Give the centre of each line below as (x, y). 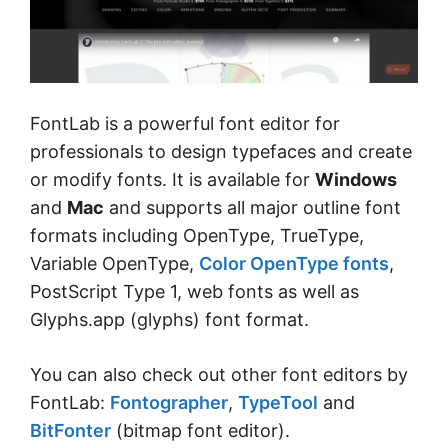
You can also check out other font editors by (219, 374)
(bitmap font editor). (200, 430)
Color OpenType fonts (294, 263)
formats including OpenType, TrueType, (197, 235)
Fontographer (169, 402)
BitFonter (70, 430)
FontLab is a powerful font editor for (185, 123)
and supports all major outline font (252, 207)
